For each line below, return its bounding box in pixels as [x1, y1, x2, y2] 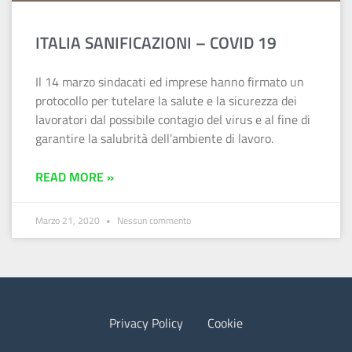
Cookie [207, 313, 243, 332]
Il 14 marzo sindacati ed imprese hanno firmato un [35, 71, 304, 91]
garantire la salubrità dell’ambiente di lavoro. [35, 128, 273, 148]
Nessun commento [115, 212, 191, 228]
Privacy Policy [109, 313, 183, 332]
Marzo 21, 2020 [35, 212, 102, 228]
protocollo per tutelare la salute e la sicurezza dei [35, 90, 297, 110]
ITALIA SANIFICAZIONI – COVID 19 [35, 29, 277, 55]
